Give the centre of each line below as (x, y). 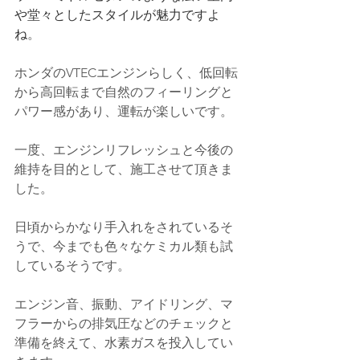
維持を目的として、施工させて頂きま (124, 169)
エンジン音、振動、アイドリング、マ (124, 304)
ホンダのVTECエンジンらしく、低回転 (126, 73)
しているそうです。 (72, 266)
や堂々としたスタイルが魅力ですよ (117, 15)
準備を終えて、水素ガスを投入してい (124, 343)
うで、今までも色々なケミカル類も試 (124, 246)
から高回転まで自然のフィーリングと (124, 92)
